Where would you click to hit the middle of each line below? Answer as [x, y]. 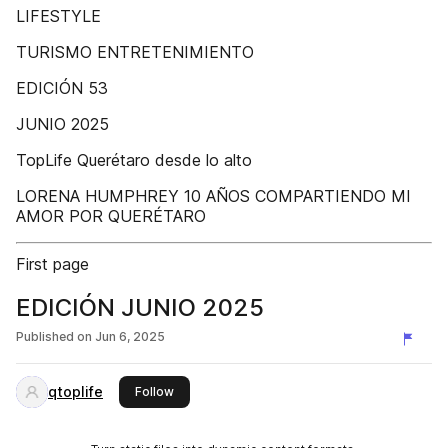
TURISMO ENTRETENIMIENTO [135, 52]
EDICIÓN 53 [62, 88]
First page [52, 264]
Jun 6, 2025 [130, 336]
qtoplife [75, 391]
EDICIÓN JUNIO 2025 [140, 307]
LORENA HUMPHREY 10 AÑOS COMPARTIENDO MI [213, 196]
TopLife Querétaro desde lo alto [134, 160]
